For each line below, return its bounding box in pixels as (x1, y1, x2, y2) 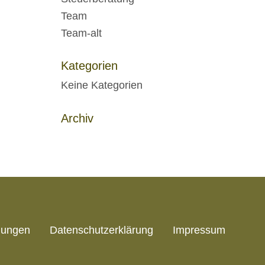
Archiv (61, 112, 94, 125)
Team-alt (61, 27, 102, 39)
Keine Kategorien (61, 79, 143, 91)
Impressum (173, 224, 225, 236)
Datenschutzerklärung (50, 224, 153, 236)
